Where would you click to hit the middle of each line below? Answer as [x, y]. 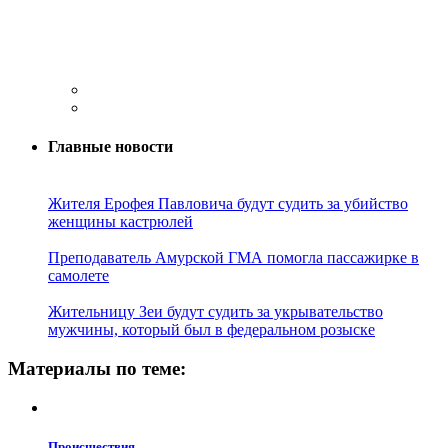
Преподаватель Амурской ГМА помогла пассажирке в [233, 258]
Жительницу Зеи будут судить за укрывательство [215, 312]
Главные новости [110, 147]
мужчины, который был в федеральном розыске [211, 330]
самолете [78, 276]
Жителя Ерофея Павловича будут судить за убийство [228, 204]
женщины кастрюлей [120, 222]
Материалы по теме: [97, 369]
